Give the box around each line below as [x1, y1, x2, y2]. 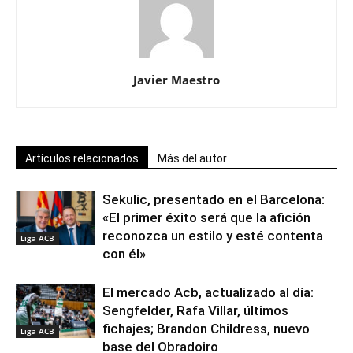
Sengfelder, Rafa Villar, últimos [102, 302, 288, 318]
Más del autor [158, 151, 227, 165]
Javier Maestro [133, 71, 220, 87]
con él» [102, 245, 146, 262]
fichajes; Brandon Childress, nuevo [102, 320, 310, 336]
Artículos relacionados [25, 151, 139, 165]
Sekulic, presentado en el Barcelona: [102, 191, 325, 207]
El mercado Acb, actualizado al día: [102, 284, 314, 300]
